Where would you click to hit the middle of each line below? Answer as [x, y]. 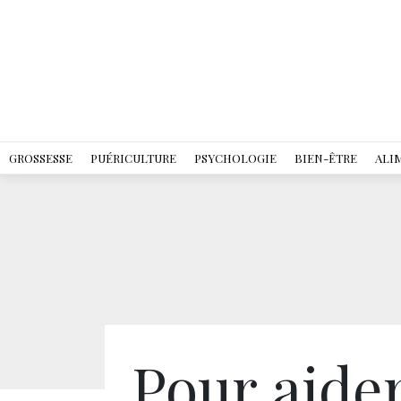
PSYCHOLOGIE [235, 158]
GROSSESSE [41, 158]
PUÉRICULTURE [133, 158]
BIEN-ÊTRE [326, 158]
